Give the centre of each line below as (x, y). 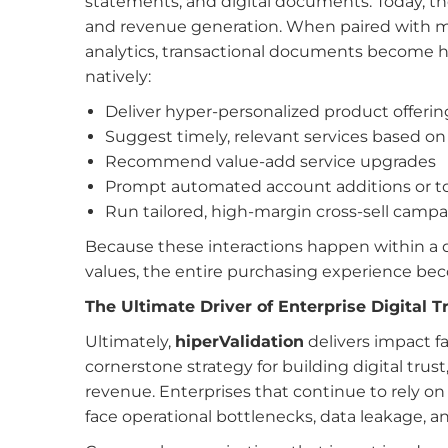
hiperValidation (239, 341)
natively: (117, 76)
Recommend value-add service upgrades (270, 161)
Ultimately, (129, 341)
